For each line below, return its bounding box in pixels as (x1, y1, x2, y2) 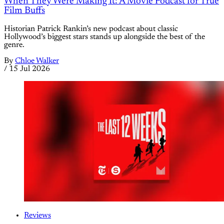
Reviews (24, 211, 51, 220)
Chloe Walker (15, 56, 59, 65)
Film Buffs (4, 5, 45, 15)
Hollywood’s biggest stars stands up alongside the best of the (4, 32, 205, 41)
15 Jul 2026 (9, 64, 50, 73)
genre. (4, 40, 24, 49)
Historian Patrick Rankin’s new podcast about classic (4, 24, 178, 33)
